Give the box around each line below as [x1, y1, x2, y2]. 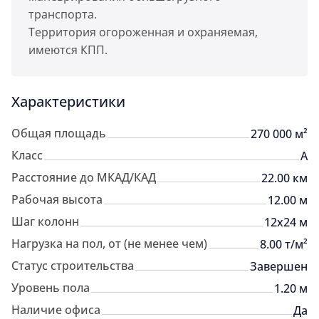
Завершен [250, 258, 308, 274]
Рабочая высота [11, 192, 103, 207]
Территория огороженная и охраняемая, [28, 24, 258, 40]
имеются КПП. [28, 42, 108, 58]
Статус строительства [11, 258, 134, 273]
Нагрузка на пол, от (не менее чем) [11, 236, 207, 251]
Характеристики [11, 92, 125, 111]
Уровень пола [11, 280, 90, 296]
